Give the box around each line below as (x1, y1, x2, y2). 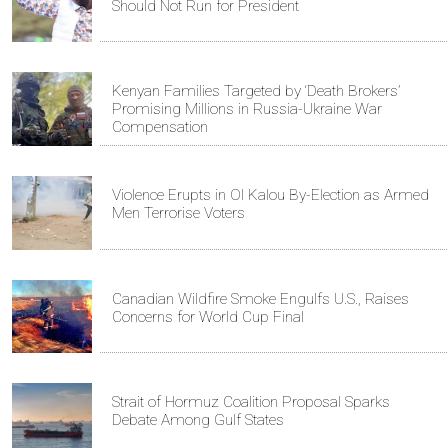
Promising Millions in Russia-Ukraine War (112, 100, 382, 119)
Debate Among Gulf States (112, 410, 284, 429)
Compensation (112, 118, 208, 137)
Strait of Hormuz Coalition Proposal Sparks (112, 392, 390, 411)
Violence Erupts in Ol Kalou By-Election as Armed (112, 186, 429, 205)
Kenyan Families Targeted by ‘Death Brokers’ (112, 82, 400, 101)
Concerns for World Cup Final (112, 307, 304, 326)
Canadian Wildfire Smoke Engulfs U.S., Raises (112, 289, 409, 308)
